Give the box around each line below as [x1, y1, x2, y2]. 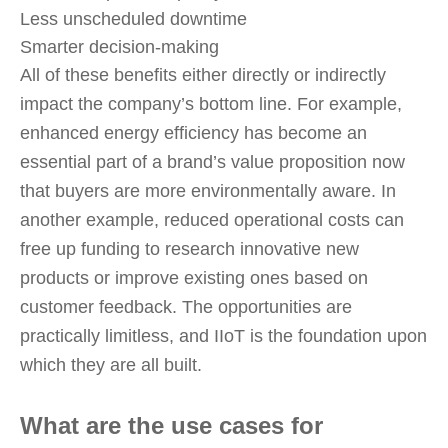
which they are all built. [20, 355, 202, 375]
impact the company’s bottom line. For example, [20, 94, 402, 114]
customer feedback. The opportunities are [20, 297, 352, 317]
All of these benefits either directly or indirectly [20, 65, 386, 85]
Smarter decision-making [20, 37, 219, 57]
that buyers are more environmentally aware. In [20, 181, 396, 201]
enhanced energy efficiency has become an [20, 123, 367, 143]
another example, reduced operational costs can [20, 210, 404, 230]
